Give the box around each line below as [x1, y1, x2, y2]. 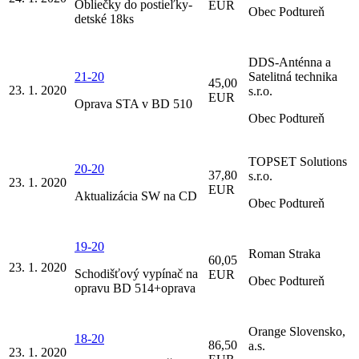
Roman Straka [248, 246, 321, 260]
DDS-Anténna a [248, 54, 331, 69]
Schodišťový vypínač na [75, 266, 198, 280]
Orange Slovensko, [248, 324, 345, 338]
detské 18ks [75, 11, 134, 26]
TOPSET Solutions [248, 154, 347, 168]
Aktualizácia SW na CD [75, 188, 197, 203]
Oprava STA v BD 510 [75, 96, 192, 111]
